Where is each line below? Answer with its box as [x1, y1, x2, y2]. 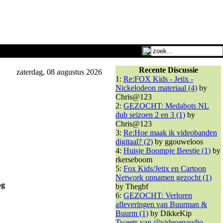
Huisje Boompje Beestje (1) [123, 146, 211, 155]
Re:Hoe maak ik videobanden [123, 128, 217, 137]
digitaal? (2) [115, 137, 153, 146]
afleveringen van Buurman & [115, 200, 207, 209]
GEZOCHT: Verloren [123, 191, 192, 200]
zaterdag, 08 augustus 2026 [14, 68, 102, 76]
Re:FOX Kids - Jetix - [123, 75, 193, 83]
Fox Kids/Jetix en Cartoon [123, 164, 206, 173]
